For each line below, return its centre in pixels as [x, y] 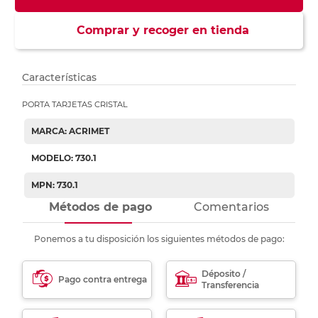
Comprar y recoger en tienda [159, 31]
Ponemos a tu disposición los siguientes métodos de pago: [159, 239]
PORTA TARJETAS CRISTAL [75, 105]
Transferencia [231, 285]
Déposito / [224, 274]
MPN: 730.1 [54, 185]
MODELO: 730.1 [64, 158]
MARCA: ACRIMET [70, 131]
